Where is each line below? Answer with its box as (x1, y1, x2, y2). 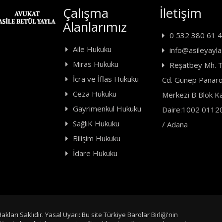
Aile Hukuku (72, 44, 111, 54)
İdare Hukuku (72, 148, 117, 158)
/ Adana (162, 119, 188, 129)
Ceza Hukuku (72, 88, 116, 99)
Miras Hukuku (72, 58, 118, 69)
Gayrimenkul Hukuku (72, 103, 141, 113)
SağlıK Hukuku (72, 118, 119, 128)
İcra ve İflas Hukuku (72, 73, 139, 84)
